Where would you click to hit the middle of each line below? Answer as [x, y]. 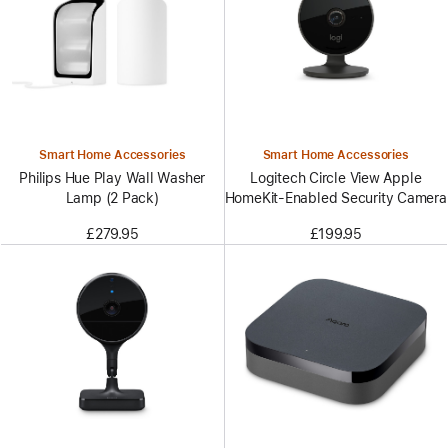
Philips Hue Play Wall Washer [112, 177]
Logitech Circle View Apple [336, 177]
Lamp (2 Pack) [112, 197]
